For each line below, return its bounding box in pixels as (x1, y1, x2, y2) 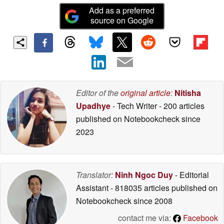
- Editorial (173, 168, 209, 180)
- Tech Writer (110, 99, 159, 111)
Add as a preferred (89, 4, 155, 16)
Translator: (76, 168, 113, 180)
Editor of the (76, 86, 120, 98)
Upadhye (76, 99, 110, 111)
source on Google (90, 14, 153, 26)
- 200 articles (159, 99, 204, 111)
